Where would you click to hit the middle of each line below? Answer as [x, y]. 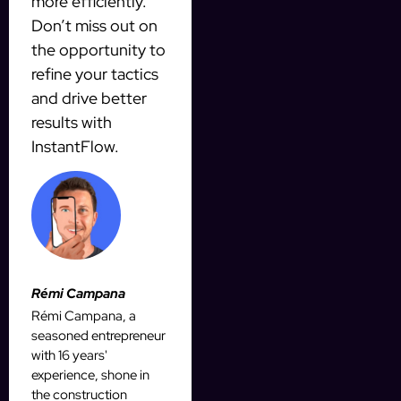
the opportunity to [98, 49]
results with [72, 122]
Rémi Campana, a [84, 316]
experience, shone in [90, 375]
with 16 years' [69, 356]
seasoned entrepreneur [98, 336]
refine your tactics [95, 73]
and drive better [89, 98]
